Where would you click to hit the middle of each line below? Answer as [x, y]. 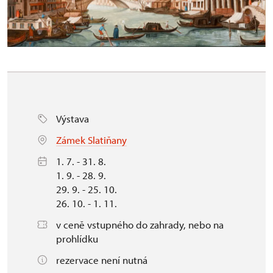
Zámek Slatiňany [91, 140]
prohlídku [77, 238]
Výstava [73, 118]
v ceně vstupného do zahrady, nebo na [140, 224]
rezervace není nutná [102, 260]
